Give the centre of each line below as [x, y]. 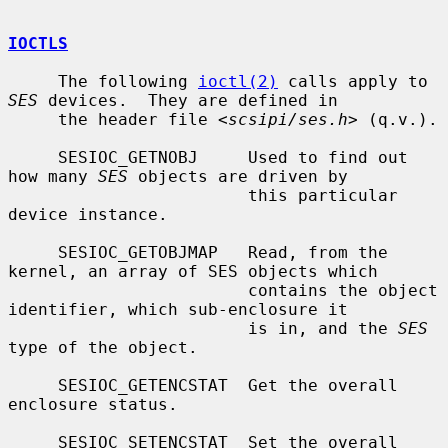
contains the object [128, 290]
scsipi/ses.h [288, 119]
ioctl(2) [238, 81]
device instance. [88, 214]
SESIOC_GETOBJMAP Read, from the [33, 252]
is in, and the [323, 328]
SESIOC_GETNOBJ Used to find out [33, 157]
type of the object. [103, 347]
